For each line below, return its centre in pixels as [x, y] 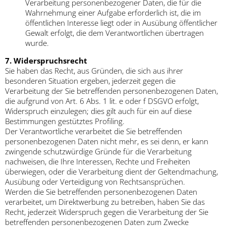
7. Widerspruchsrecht [46, 61]
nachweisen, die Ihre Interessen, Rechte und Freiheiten [98, 162]
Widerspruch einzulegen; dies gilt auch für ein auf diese [98, 111]
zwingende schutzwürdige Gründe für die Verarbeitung [98, 152]
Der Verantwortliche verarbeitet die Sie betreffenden [94, 131]
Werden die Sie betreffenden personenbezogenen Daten [101, 192]
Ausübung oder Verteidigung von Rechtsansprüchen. [95, 182]
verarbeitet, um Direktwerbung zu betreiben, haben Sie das [105, 202]
